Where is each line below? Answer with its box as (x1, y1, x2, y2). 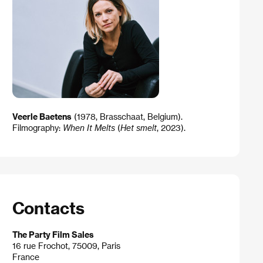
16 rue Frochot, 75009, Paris (12, 241, 120, 251)
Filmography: (12, 123, 63, 133)
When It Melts (62, 123, 115, 133)
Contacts (12, 198, 85, 218)
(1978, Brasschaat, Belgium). (71, 112, 183, 122)
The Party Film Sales (12, 230, 94, 240)
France (12, 252, 39, 262)
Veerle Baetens (12, 112, 72, 122)
